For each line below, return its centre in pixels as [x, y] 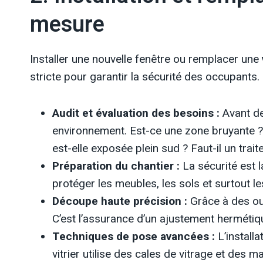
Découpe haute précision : [120, 201]
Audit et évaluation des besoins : [136, 113]
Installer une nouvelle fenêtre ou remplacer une [146, 59]
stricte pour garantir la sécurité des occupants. [145, 77]
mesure [67, 25]
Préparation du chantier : [116, 166]
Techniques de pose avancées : [134, 236]
